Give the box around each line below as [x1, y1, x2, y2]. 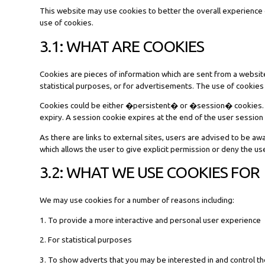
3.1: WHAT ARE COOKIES [40, 37, 205, 55]
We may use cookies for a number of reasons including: [40, 195, 235, 205]
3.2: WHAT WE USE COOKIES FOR [40, 163, 260, 182]
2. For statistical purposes [40, 235, 132, 245]
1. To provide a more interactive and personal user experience [40, 215, 261, 225]
